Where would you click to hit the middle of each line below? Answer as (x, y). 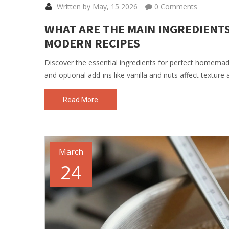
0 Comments (175, 6)
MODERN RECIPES (92, 43)
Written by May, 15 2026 (96, 6)
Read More (81, 99)
